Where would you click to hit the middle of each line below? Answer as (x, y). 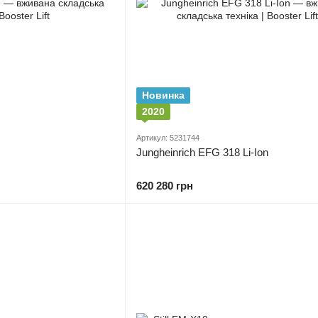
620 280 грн (165, 186)
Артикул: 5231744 (168, 138)
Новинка (163, 95)
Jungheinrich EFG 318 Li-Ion (202, 152)
